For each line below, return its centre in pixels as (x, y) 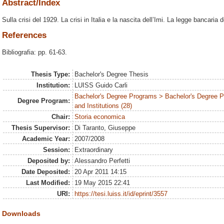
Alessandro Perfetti (102, 161)
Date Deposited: (45, 172)
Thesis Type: (50, 74)
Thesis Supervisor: (40, 128)
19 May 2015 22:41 (102, 183)
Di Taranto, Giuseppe (105, 128)
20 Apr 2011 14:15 (101, 172)
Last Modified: (48, 183)
